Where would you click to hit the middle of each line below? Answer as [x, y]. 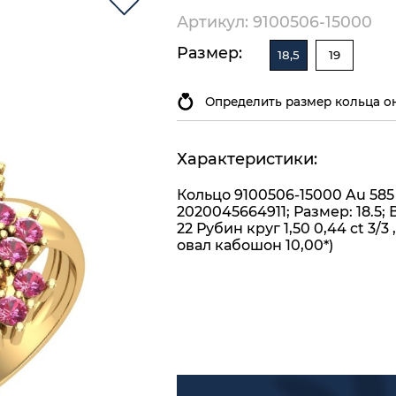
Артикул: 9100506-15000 [274, 21]
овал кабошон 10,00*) [255, 246]
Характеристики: [247, 160]
